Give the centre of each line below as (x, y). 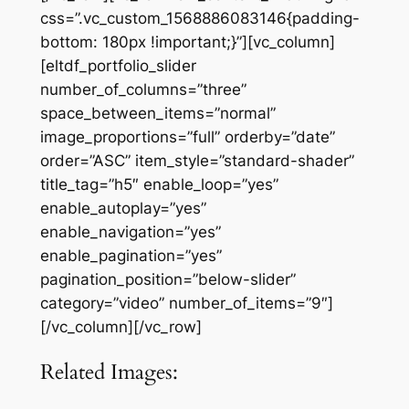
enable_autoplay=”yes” (123, 208)
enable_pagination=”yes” (131, 255)
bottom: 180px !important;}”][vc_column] (187, 42)
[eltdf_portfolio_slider (118, 65)
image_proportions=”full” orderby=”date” (187, 136)
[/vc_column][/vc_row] (121, 326)
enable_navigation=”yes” (130, 231)
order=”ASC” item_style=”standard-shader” (197, 160)
